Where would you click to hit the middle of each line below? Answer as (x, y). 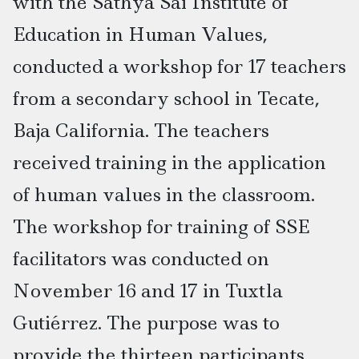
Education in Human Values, (140, 34)
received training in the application (169, 162)
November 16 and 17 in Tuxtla (148, 290)
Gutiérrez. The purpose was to (146, 322)
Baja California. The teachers (141, 130)
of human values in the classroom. (164, 194)
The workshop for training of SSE (161, 226)
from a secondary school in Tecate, (166, 98)
